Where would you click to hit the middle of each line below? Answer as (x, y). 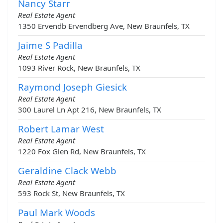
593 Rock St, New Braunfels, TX (71, 193)
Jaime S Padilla (50, 45)
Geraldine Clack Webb (67, 171)
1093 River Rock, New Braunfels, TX (79, 68)
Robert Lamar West (61, 129)
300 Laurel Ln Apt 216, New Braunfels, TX (90, 110)
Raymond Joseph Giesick (72, 87)
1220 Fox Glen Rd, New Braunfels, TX (82, 152)
